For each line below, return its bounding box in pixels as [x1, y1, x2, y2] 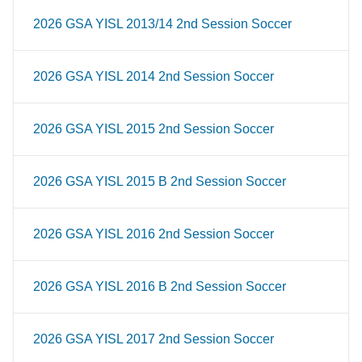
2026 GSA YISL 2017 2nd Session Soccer [33, 332, 274, 346]
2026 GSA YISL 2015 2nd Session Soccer [33, 122, 274, 136]
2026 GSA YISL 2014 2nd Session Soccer [33, 69, 274, 83]
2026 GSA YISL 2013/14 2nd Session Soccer [33, 17, 292, 31]
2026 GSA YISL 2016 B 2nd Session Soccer [33, 280, 286, 293]
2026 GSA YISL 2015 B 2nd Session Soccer [33, 175, 286, 188]
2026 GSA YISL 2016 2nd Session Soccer [33, 227, 274, 241]
